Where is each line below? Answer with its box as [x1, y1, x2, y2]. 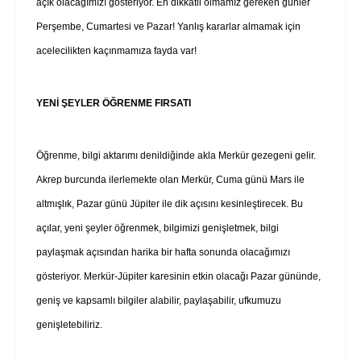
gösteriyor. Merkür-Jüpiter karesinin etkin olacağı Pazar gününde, [36, 270, 321, 282]
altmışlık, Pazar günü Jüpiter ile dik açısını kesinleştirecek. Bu [36, 197, 303, 210]
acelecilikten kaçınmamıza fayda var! [36, 44, 201, 56]
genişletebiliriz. [36, 318, 102, 330]
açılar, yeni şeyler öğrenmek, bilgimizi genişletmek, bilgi [36, 222, 279, 234]
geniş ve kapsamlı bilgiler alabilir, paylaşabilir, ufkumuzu [36, 294, 281, 306]
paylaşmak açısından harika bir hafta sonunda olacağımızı [36, 246, 290, 258]
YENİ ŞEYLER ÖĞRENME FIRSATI [36, 97, 191, 109]
